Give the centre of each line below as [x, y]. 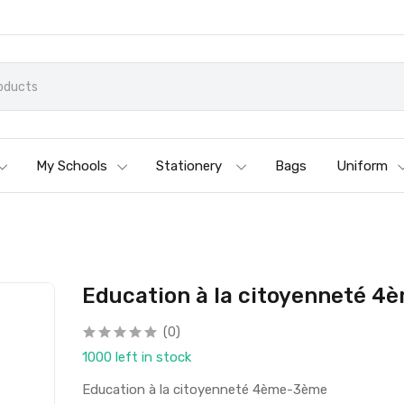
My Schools [72, 166]
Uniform [363, 166]
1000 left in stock [137, 357]
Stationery [189, 166]
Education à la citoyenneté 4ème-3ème [205, 390]
